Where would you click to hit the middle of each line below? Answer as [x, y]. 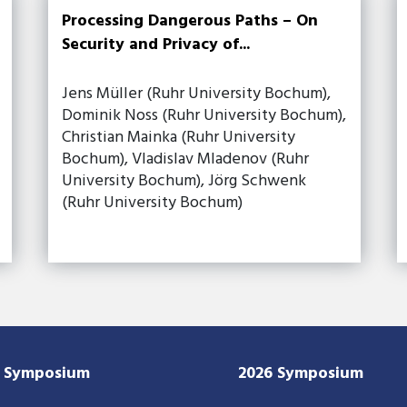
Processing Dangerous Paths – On [190, 21]
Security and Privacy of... [156, 45]
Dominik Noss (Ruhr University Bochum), [204, 115]
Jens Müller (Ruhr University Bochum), [197, 94]
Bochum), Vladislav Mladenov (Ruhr [186, 159]
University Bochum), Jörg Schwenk [184, 181]
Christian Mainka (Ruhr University [179, 137]
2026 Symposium [300, 373]
